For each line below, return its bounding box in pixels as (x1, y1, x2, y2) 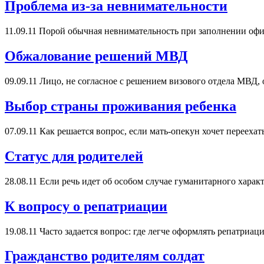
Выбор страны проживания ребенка (5, 98, 236, 114)
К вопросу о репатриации (5, 198, 167, 214)
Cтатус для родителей (5, 148, 143, 164)
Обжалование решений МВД (5, 48, 188, 64)
